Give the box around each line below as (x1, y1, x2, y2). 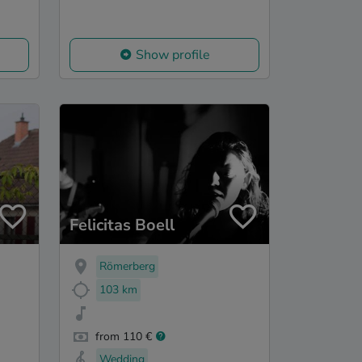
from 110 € (95, 328, 152, 344)
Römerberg (99, 259, 155, 275)
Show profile (135, 46, 210, 65)
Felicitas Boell (69, 214, 175, 237)
